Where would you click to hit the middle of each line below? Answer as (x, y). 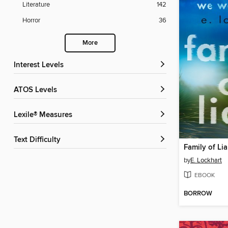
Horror (31, 21)
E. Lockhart (206, 160)
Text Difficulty (39, 140)
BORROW (198, 194)
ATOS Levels (38, 90)
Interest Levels (40, 65)
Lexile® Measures (45, 115)
